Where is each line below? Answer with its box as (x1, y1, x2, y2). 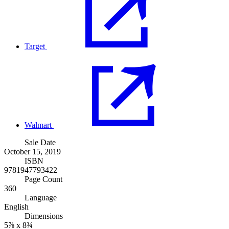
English (4, 202, 29, 211)
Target (25, 41, 45, 51)
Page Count (25, 174, 62, 184)
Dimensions (25, 211, 63, 220)
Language (25, 193, 57, 202)
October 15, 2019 (4, 147, 61, 156)
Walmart (25, 120, 52, 129)
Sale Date (25, 138, 56, 147)
